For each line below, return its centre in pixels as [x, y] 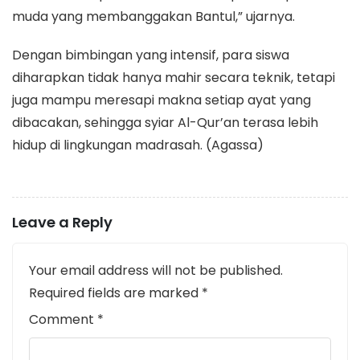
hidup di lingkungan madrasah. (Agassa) [138, 145]
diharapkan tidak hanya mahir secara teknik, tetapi [174, 77]
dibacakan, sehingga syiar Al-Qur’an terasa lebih [165, 122]
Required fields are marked [115, 292]
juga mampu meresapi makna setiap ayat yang [162, 100]
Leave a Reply [62, 222]
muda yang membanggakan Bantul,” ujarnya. [153, 16]
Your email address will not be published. [156, 270]
